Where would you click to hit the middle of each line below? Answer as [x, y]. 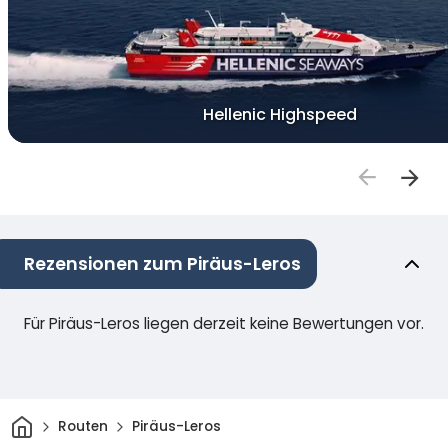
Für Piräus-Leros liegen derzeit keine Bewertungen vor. [224, 323]
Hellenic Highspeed [280, 115]
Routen [82, 426]
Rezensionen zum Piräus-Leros [162, 263]
